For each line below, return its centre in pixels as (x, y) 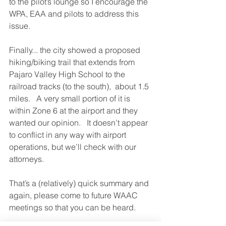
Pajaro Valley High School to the (68, 74)
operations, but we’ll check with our (74, 147)
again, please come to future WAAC (74, 195)
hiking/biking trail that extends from (73, 62)
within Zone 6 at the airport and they (74, 110)
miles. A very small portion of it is (71, 98)
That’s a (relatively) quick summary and (80, 183)
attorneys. (29, 159)
